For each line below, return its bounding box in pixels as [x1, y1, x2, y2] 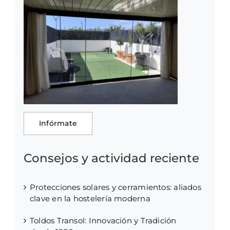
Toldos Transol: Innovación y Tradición [30, 215, 177, 225]
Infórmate [39, 119, 78, 128]
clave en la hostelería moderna [30, 193, 150, 203]
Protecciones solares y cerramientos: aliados [30, 182, 201, 192]
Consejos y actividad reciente [24, 151, 199, 166]
